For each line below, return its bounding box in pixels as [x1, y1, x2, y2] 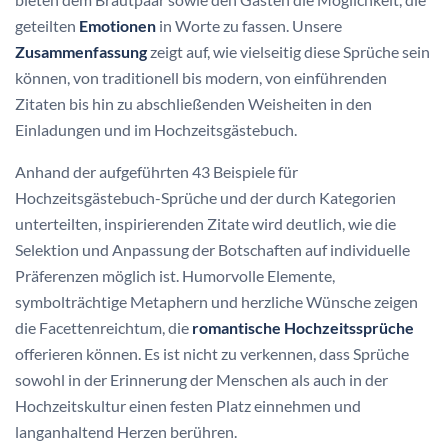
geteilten [15, 16, 79, 36]
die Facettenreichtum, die [15, 318, 192, 338]
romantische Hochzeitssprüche [192, 318, 414, 338]
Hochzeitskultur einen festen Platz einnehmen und [15, 396, 361, 416]
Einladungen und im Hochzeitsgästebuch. [15, 120, 297, 140]
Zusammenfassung [15, 42, 147, 62]
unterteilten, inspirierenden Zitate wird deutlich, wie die [15, 214, 396, 234]
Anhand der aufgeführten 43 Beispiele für [15, 162, 298, 182]
